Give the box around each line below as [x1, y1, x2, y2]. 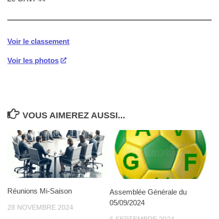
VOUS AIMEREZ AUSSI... [22, 110, 125, 121]
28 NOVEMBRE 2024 [7, 203, 73, 212]
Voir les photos [7, 56, 59, 65]
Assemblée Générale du [109, 188, 187, 196]
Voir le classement [7, 37, 69, 46]
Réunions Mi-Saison [7, 187, 72, 196]
